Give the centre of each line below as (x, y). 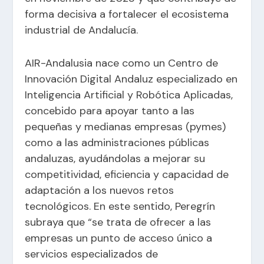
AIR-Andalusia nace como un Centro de (122, 63)
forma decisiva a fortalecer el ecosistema (127, 14)
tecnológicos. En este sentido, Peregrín (120, 206)
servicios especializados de (92, 254)
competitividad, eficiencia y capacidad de (127, 174)
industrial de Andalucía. (82, 30)
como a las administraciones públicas (117, 142)
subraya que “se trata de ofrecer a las (118, 222)
